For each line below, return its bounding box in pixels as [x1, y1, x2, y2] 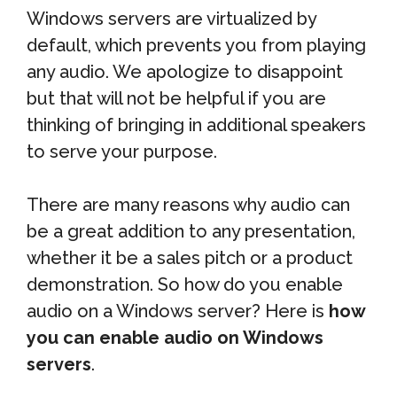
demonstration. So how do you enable [27, 274, 343, 295]
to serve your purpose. [27, 141, 217, 162]
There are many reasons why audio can [27, 194, 350, 215]
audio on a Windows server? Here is [27, 300, 329, 322]
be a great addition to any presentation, [27, 221, 355, 242]
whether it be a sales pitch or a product [27, 247, 353, 269]
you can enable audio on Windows [27, 327, 323, 348]
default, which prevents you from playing [27, 35, 366, 56]
